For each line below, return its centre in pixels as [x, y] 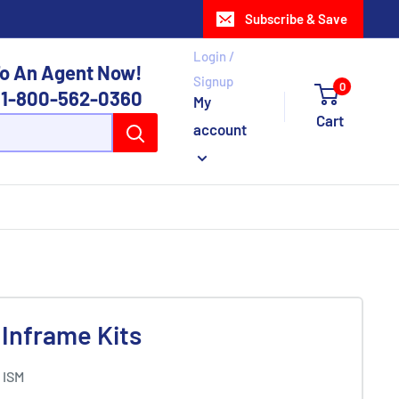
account [220, 129]
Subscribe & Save [296, 19]
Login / [214, 56]
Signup [214, 81]
